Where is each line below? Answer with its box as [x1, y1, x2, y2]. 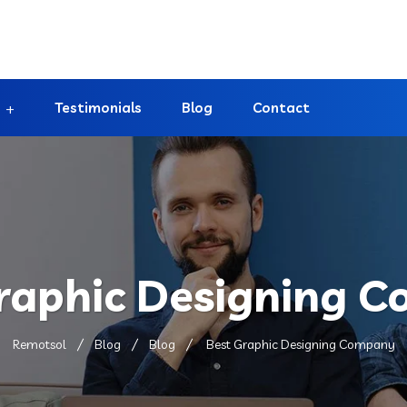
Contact [253, 99, 310, 116]
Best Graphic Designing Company [203, 336, 395, 352]
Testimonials [55, 99, 142, 116]
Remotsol [12, 336, 66, 352]
